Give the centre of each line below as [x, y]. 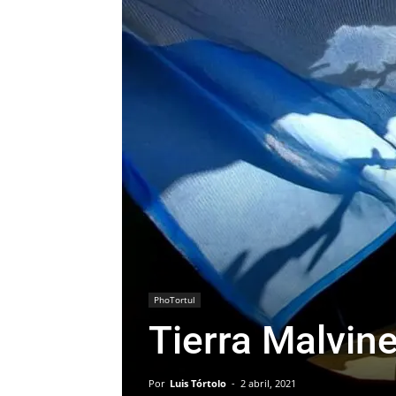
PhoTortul [175, 300]
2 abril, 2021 [268, 383]
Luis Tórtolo [198, 383]
